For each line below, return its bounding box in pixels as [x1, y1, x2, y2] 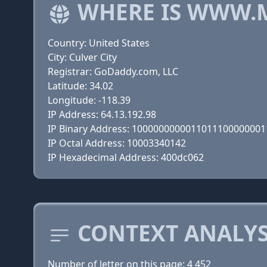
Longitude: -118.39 [48, 94, 131, 107]
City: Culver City [48, 51, 117, 64]
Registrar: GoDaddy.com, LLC [48, 65, 178, 78]
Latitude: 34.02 [48, 79, 113, 92]
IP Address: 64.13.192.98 [48, 108, 156, 121]
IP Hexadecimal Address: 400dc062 [48, 151, 204, 164]
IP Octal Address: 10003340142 [48, 136, 186, 150]
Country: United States [48, 36, 150, 49]
